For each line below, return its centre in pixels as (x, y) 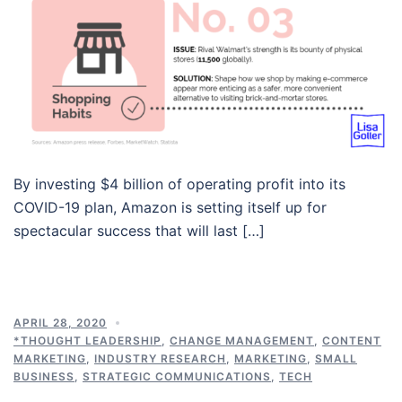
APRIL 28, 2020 (60, 322)
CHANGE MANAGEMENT (242, 340)
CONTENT (352, 340)
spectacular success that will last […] (139, 230)
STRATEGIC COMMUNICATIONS (177, 376)
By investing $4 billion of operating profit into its (179, 184)
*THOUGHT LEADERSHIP (87, 340)
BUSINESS (44, 376)
